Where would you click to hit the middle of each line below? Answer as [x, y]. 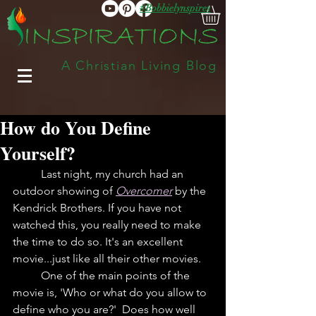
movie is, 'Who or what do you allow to [111, 293]
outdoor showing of [64, 191]
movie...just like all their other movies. [108, 259]
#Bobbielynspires [175, 8]
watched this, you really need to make [108, 225]
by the [192, 191]
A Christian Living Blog [113, 66]
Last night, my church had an [27, 174]
